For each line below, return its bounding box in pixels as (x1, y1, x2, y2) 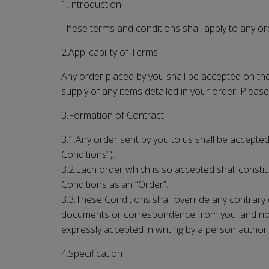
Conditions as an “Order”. (61, 177, 168, 191)
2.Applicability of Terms (61, 45, 158, 59)
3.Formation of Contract (61, 108, 164, 122)
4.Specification (61, 246, 122, 260)
